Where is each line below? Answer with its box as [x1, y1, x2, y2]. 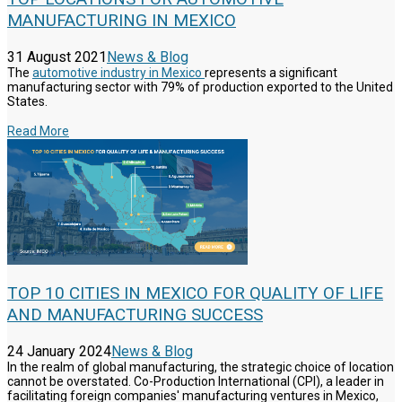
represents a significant [205, 66, 337, 81]
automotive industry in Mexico [32, 66, 205, 81]
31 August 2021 [7, 48, 107, 66]
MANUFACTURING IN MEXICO [7, 10, 236, 31]
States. [7, 94, 48, 109]
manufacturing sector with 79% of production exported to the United [7, 80, 393, 95]
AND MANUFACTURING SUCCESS [7, 304, 263, 326]
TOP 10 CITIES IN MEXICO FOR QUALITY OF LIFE [7, 283, 383, 304]
